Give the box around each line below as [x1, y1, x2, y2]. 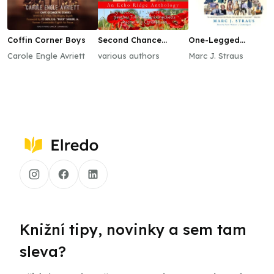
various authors [98, 51, 160, 61]
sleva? [20, 242, 66, 261]
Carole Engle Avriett [7, 51, 85, 61]
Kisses [98, 45, 124, 54]
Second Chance [98, 35, 161, 45]
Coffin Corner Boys [7, 35, 86, 45]
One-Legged [188, 35, 240, 45]
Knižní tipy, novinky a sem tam [20, 220, 246, 239]
